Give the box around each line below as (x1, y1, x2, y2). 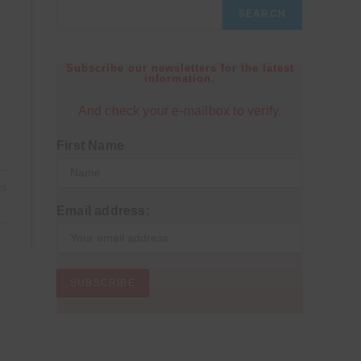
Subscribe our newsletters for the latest (65, 62, 294, 74)
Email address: (56, 204, 150, 218)
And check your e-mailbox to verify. (77, 104, 282, 118)
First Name (56, 139, 124, 152)
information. (144, 73, 215, 85)
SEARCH (238, 8, 286, 19)
